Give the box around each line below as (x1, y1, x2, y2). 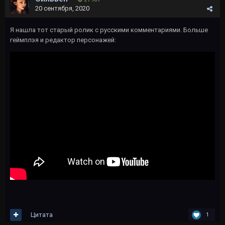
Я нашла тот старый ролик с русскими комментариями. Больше (10, 26, 208, 34)
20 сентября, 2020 (35, 5, 89, 12)
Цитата (31, 210, 53, 218)
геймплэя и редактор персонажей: (10, 36, 116, 44)
